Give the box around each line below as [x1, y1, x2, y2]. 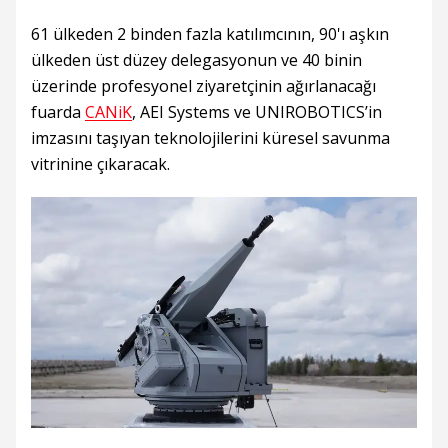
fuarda [31, 101, 85, 123]
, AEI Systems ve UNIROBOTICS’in [132, 101, 382, 123]
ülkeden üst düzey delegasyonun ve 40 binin [31, 49, 362, 71]
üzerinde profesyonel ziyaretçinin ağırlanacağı [31, 75, 376, 97]
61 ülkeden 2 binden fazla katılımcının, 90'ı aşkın [31, 23, 389, 45]
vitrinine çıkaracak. [31, 153, 170, 175]
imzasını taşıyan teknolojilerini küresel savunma [31, 127, 390, 149]
